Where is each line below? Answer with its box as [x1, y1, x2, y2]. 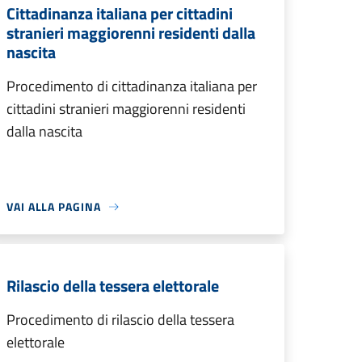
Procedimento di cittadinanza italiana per [6, 75, 257, 97]
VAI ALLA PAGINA [6, 198, 101, 215]
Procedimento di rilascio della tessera [6, 309, 234, 330]
